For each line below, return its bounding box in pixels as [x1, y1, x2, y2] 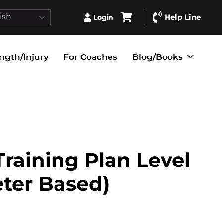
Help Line [165, 12, 201, 22]
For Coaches [63, 52, 118, 62]
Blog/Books [132, 52, 183, 62]
